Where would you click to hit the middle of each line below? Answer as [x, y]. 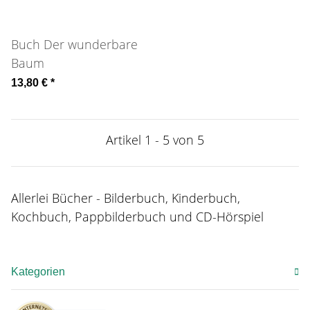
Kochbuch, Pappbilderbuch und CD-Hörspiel [137, 217]
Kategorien [38, 272]
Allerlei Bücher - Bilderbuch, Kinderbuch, [126, 198]
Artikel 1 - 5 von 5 [155, 140]
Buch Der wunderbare [74, 45]
